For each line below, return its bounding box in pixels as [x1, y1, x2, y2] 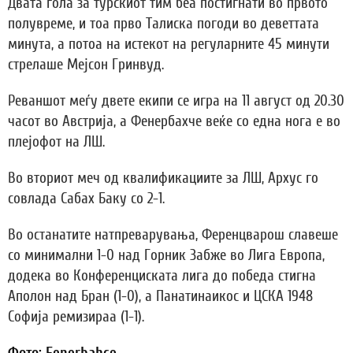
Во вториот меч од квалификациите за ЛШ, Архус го [8, 169, 318, 187]
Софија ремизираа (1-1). [8, 307, 144, 325]
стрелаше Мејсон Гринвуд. [8, 55, 164, 73]
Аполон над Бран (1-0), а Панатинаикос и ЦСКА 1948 [8, 287, 313, 305]
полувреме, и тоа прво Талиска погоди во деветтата [8, 14, 319, 32]
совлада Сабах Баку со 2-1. [8, 189, 165, 207]
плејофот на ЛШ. [8, 132, 105, 150]
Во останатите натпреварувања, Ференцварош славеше [8, 225, 338, 243]
